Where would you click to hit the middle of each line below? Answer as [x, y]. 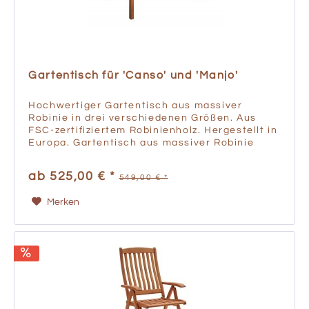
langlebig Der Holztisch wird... [109, 168]
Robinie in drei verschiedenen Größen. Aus [142, 118]
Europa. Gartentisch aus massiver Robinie [141, 143]
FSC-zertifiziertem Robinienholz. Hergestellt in [153, 131]
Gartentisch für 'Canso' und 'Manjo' [133, 76]
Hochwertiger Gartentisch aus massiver [136, 106]
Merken [63, 202]
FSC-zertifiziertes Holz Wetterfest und [131, 156]
